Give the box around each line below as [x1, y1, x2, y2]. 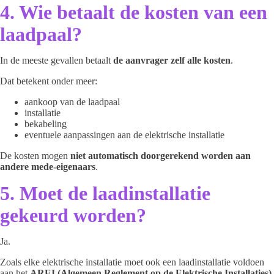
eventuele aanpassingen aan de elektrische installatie [24, 130, 224, 140]
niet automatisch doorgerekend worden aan [70, 150, 251, 161]
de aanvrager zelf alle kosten [113, 55, 231, 65]
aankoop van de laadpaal [24, 97, 120, 107]
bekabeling [24, 119, 67, 129]
